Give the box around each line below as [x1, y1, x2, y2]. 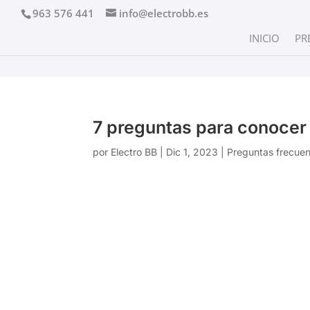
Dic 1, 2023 [166, 146, 219, 158]
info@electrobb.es [119, 6, 208, 21]
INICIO [249, 31, 280, 45]
